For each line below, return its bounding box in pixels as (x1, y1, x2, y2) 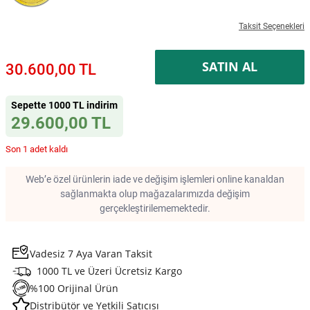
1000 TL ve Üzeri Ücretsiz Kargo (37, 264, 182, 277)
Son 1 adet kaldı (6, 143, 68, 154)
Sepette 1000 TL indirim (11, 99, 118, 111)
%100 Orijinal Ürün (30, 281, 118, 295)
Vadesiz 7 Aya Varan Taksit (30, 246, 152, 260)
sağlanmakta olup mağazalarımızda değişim (60, 188, 250, 199)
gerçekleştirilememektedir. (100, 202, 210, 214)
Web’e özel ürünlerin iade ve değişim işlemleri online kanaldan (26, 173, 284, 185)
